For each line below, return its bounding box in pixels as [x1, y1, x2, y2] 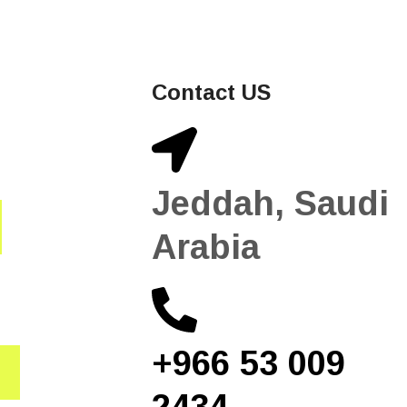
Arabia [152, 227, 260, 266]
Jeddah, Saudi [152, 184, 389, 223]
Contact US [152, 79, 271, 104]
